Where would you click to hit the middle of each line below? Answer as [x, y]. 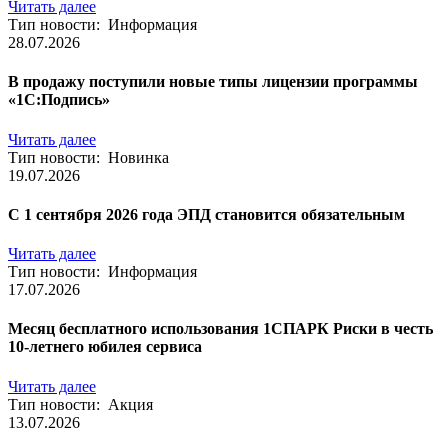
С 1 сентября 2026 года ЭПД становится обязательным [206, 214]
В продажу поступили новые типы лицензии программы [213, 82]
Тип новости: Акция [80, 404]
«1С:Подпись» [59, 100]
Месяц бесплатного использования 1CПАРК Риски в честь [220, 329]
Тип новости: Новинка [88, 157]
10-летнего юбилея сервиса [105, 347]
